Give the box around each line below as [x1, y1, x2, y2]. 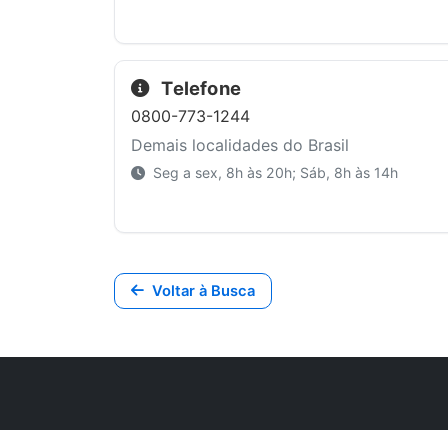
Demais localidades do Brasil [131, 135, 349, 156]
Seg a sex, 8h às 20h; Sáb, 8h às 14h [149, 164, 398, 182]
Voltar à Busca [152, 281, 255, 300]
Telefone [157, 76, 242, 99]
